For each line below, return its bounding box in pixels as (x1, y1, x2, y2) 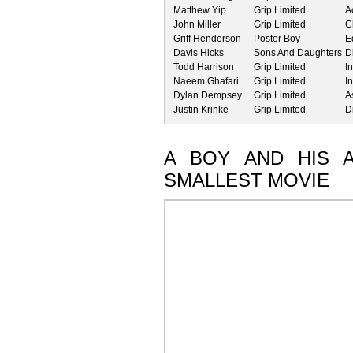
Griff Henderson (173, 32, 241, 44)
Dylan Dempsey (173, 89, 242, 101)
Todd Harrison (173, 61, 234, 72)
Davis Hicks (173, 46, 224, 58)
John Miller (173, 18, 221, 30)
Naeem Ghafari (173, 75, 239, 87)
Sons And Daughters (254, 46, 342, 58)
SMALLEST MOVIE (164, 169, 329, 191)
